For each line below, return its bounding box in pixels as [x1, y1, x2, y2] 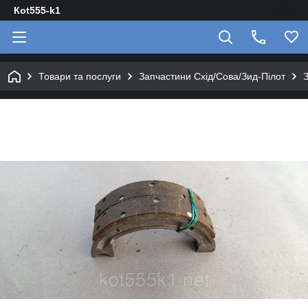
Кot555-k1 [14, 5, 60, 16]
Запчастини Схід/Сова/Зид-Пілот [139, 71, 285, 82]
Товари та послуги [38, 71, 121, 82]
